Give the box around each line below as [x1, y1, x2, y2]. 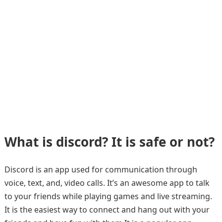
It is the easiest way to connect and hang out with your [4, 204, 210, 215]
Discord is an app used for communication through [4, 164, 197, 175]
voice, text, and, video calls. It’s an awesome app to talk [4, 177, 210, 188]
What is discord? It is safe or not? [4, 133, 215, 151]
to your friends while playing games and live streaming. [4, 191, 212, 202]
